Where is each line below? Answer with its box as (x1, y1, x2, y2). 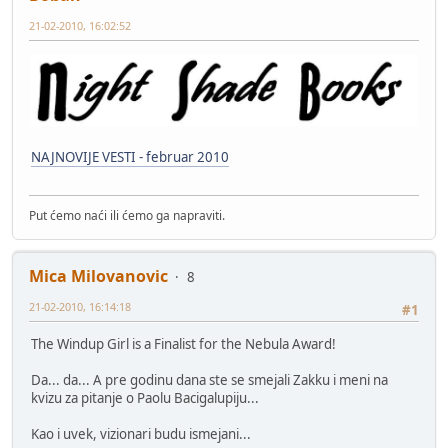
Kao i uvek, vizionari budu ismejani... (31, 425, 251, 444)
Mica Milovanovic (29, 265, 168, 288)
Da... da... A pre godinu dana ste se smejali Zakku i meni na (31, 371, 388, 390)
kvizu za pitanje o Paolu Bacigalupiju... (31, 389, 259, 408)
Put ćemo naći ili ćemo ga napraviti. (29, 207, 225, 225)
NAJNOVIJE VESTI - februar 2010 (31, 147, 229, 166)
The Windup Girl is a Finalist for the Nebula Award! (31, 335, 336, 354)
